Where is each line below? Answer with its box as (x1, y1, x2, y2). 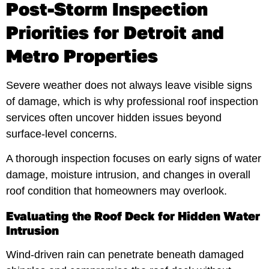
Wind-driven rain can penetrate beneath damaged (6, 248, 244, 261)
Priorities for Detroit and (6, 21, 224, 43)
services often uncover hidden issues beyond (6, 111, 222, 124)
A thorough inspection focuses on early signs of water (6, 153, 261, 165)
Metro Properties (6, 44, 158, 67)
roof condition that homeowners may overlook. (6, 185, 227, 198)
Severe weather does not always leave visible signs (6, 79, 252, 91)
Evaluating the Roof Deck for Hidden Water (6, 208, 260, 223)
